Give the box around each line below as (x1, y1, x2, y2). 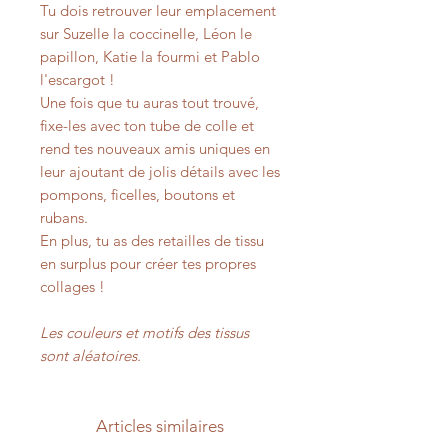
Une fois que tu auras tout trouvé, (40, 93, 259, 112)
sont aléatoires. (40, 346, 141, 365)
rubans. (40, 208, 88, 227)
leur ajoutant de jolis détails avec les (40, 162, 280, 181)
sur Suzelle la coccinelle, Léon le (40, 24, 252, 43)
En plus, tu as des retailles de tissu (40, 231, 264, 250)
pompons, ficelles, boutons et (40, 185, 235, 204)
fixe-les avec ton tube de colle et (40, 116, 254, 135)
